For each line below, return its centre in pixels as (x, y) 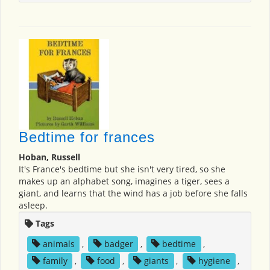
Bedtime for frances (87, 137)
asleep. (33, 206)
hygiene (215, 261)
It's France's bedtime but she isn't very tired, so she (122, 169)
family (55, 261)
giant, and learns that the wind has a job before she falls (133, 193)
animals (58, 244)
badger (118, 244)
